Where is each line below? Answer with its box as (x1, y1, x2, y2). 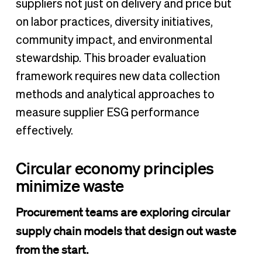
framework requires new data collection (15, 71, 220, 83)
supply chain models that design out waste (15, 224, 236, 239)
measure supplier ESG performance (15, 107, 199, 119)
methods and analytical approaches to (15, 89, 215, 101)
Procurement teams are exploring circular (15, 205, 230, 220)
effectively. (15, 125, 73, 137)
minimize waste (15, 175, 124, 196)
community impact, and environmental (15, 35, 212, 47)
